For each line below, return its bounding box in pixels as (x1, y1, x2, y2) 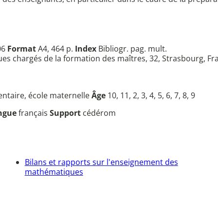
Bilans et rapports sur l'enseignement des (24, 156, 178, 167)
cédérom (83, 107, 116, 118)
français (18, 107, 50, 118)
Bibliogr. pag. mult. (96, 43, 167, 54)
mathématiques (24, 166, 83, 177)
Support (50, 107, 83, 118)
